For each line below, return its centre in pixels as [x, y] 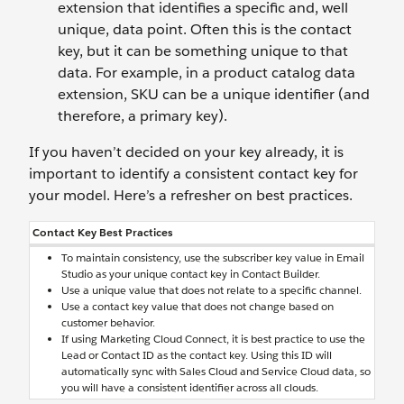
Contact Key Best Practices [103, 232]
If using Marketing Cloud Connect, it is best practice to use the [213, 339]
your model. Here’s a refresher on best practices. [191, 195]
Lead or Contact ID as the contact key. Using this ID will [197, 355]
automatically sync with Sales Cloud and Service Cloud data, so [216, 371]
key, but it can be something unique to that [203, 51]
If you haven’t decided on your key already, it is [186, 152]
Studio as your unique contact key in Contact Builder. [191, 274]
